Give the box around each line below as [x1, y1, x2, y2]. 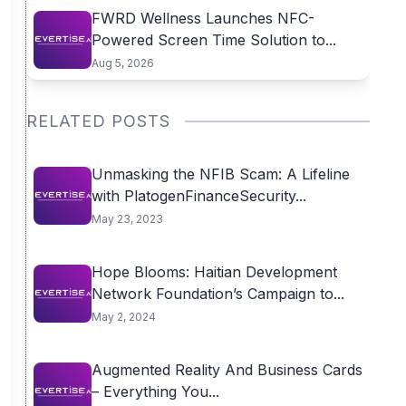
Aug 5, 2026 [91, 56, 154, 70]
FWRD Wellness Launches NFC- [91, 9, 314, 27]
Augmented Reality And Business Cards [91, 361, 362, 379]
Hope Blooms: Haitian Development [91, 263, 337, 281]
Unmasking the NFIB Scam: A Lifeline [91, 165, 350, 183]
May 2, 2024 [91, 310, 156, 324]
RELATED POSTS [25, 111, 170, 130]
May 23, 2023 [91, 212, 163, 226]
